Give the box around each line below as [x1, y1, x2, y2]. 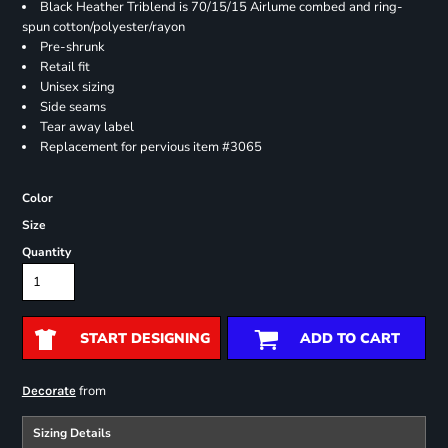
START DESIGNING [79, 329, 210, 349]
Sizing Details [32, 425, 111, 442]
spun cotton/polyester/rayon [21, 18, 185, 37]
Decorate [21, 383, 76, 399]
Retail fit [39, 58, 90, 77]
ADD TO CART [299, 329, 400, 349]
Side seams [39, 98, 106, 117]
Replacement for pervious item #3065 [39, 138, 262, 157]
